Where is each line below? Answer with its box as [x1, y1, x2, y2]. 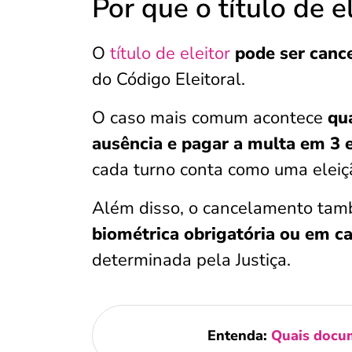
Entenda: [207, 326, 271, 345]
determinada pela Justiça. [92, 248, 291, 272]
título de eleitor [110, 42, 230, 65]
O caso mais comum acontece [92, 106, 328, 130]
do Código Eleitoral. [92, 68, 245, 91]
